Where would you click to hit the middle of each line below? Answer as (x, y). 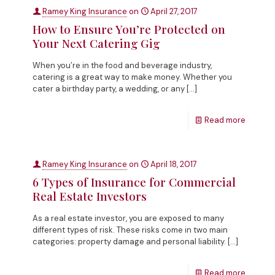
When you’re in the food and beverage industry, (122, 65)
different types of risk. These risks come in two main (130, 230)
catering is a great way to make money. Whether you (132, 77)
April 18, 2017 (174, 164)
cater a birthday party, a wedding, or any (109, 88)
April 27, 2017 (174, 11)
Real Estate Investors (90, 196)
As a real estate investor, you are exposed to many (128, 218)
